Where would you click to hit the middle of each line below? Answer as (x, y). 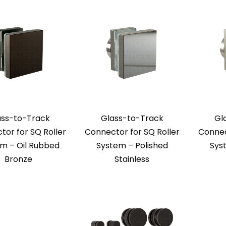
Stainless (132, 159)
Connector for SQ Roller (132, 132)
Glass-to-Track (132, 118)
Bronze (18, 159)
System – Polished (132, 146)
